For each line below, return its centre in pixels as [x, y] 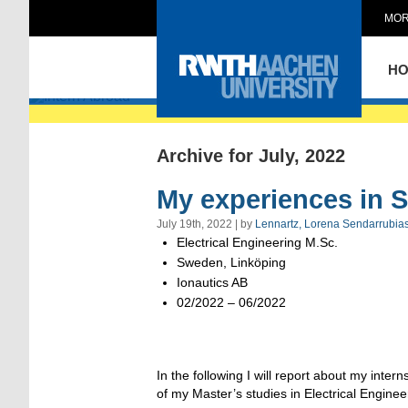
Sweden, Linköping [231, 262]
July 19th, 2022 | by [206, 224]
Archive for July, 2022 [251, 156]
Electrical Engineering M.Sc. [257, 242]
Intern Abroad [281, 72]
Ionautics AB [212, 282]
